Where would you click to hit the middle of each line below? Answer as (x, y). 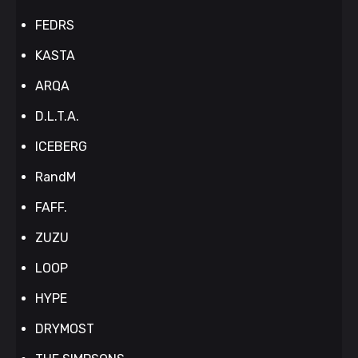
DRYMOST (65, 328)
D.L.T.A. (57, 116)
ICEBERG (61, 146)
